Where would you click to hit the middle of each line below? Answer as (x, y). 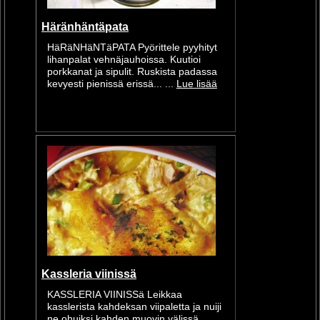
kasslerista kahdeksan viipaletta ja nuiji (134, 307)
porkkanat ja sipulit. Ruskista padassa (132, 72)
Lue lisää (196, 84)
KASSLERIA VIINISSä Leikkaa (114, 295)
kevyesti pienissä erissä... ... (111, 84)
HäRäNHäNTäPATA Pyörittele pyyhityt (132, 48)
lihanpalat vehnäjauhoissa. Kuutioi (124, 60)
